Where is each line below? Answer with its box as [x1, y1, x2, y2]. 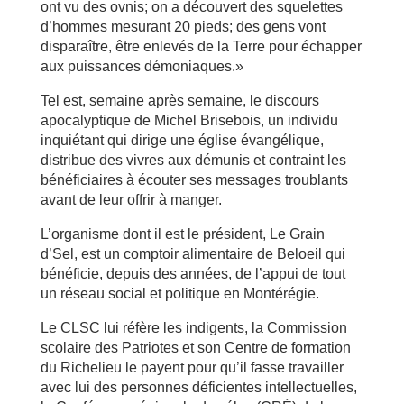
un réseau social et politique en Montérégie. [40, 286, 319, 301]
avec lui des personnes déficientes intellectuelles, [40, 380, 357, 395]
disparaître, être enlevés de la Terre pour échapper [40, 39, 362, 54]
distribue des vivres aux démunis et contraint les [40, 152, 346, 168]
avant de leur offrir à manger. [40, 192, 222, 207]
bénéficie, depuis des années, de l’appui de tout [40, 266, 345, 281]
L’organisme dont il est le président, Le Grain [40, 226, 325, 242]
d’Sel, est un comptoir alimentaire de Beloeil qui [40, 246, 345, 262]
